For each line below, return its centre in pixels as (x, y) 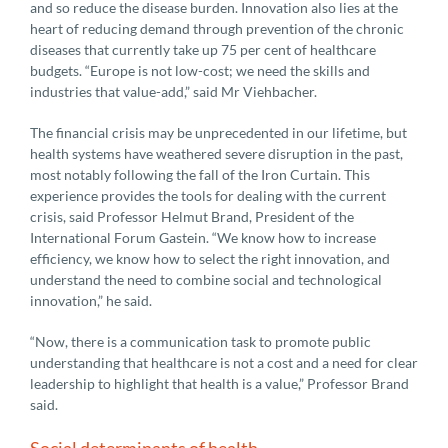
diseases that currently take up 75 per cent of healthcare (203, 49)
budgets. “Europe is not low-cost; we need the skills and (200, 70)
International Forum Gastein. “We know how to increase (203, 237)
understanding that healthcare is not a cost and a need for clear (224, 362)
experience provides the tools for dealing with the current (208, 195)
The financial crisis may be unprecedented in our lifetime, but (218, 132)
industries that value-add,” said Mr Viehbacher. (173, 91)
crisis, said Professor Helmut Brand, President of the (192, 216)
